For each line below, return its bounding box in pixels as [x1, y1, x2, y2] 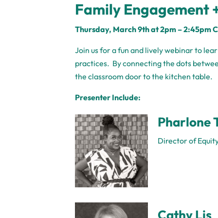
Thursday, [75, 24, 113, 35]
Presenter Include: [75, 92, 141, 103]
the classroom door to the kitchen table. [75, 72, 216, 82]
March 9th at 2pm [113, 24, 177, 35]
